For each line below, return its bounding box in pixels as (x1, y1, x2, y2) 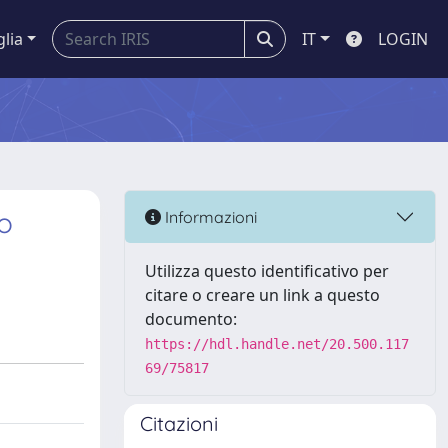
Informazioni (161, 206, 257, 227)
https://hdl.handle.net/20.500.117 (145, 336, 409, 352)
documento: (145, 308, 237, 330)
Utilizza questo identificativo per (145, 260, 389, 282)
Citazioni (140, 411, 218, 436)
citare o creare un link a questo (145, 284, 380, 306)
